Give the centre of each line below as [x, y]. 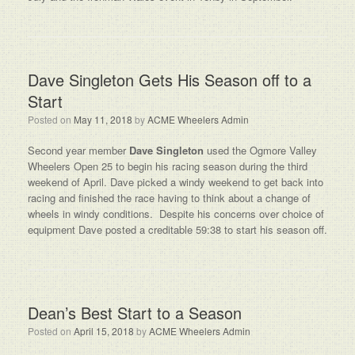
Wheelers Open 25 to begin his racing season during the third [168, 166]
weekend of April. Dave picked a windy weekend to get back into [176, 182]
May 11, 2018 [103, 119]
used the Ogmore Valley [260, 150]
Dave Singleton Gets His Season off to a [170, 80]
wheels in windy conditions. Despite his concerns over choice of [176, 214]
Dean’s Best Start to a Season [135, 313]
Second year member [78, 150]
